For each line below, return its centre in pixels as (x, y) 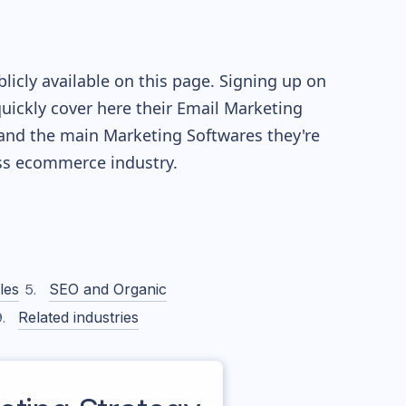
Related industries (78, 317)
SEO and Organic (108, 289)
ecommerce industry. (94, 162)
